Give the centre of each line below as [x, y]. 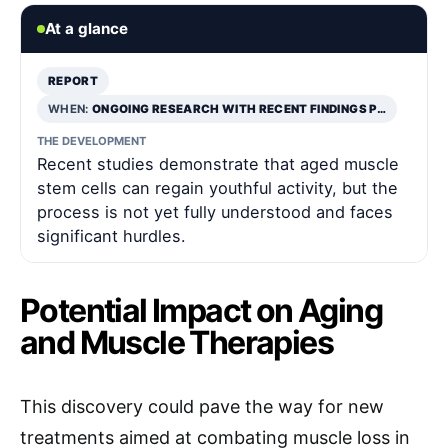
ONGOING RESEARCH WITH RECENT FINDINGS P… [239, 109]
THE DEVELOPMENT [91, 141]
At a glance [86, 28]
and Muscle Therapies [176, 342]
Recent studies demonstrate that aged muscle [218, 164]
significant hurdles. [111, 236]
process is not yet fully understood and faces [215, 212]
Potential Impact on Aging [201, 310]
